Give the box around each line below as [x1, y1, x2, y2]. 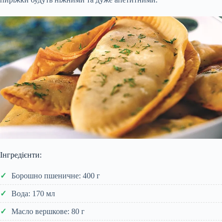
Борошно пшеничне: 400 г [11, 171, 100, 180]
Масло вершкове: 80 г [11, 207, 85, 216]
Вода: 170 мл [11, 189, 55, 198]
